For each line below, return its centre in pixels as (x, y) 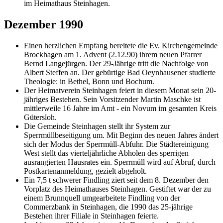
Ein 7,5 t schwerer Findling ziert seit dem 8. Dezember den (116, 180)
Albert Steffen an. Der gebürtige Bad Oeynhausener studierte (120, 72)
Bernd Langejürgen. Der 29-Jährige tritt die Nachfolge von (116, 63)
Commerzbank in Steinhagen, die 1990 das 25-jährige (108, 207)
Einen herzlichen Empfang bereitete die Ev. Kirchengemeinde (121, 45)
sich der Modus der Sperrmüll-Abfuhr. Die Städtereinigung (116, 144)
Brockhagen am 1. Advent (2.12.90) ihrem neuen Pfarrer (113, 54)
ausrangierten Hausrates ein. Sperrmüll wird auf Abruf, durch (120, 162)
